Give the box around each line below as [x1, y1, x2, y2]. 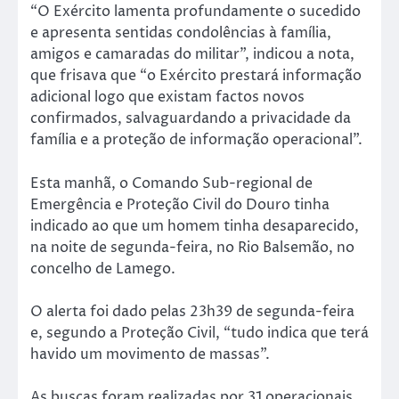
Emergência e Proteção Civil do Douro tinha [30, 194, 330, 215]
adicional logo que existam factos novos [30, 87, 305, 108]
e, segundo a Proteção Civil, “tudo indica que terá [30, 322, 369, 343]
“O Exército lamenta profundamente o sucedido [30, 2, 361, 22]
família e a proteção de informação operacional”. [30, 130, 362, 151]
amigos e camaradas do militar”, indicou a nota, [30, 45, 354, 65]
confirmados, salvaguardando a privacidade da [30, 109, 351, 129]
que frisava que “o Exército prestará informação [30, 66, 362, 86]
